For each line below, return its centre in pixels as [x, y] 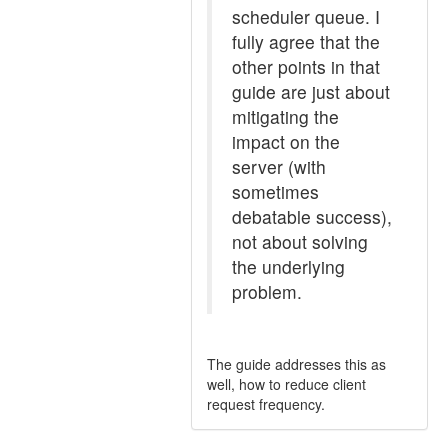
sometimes [275, 191]
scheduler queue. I [306, 16]
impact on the [286, 141]
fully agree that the [306, 41]
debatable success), [312, 216]
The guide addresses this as [296, 364]
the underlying [288, 266]
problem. [267, 291]
